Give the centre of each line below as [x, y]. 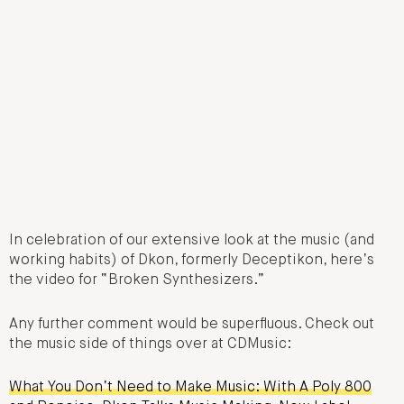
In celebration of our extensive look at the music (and [192, 241]
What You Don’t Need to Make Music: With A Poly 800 [190, 388]
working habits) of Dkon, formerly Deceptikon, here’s [192, 261]
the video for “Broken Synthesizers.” [137, 281]
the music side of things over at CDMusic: [150, 344]
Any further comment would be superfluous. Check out [192, 324]
